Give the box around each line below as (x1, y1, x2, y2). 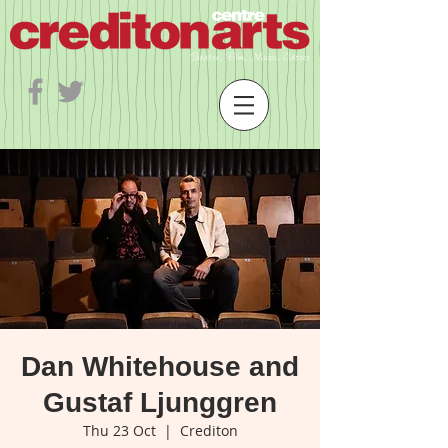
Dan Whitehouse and (21, 351, 299, 382)
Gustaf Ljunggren (43, 387, 277, 418)
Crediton (179, 421, 238, 440)
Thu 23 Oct (82, 421, 156, 440)
